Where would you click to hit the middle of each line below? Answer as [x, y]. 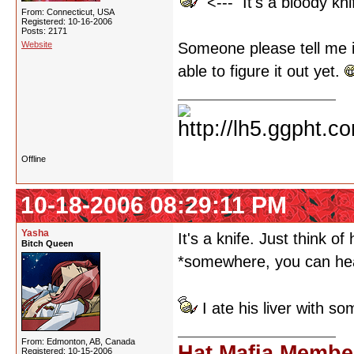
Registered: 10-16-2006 [67, 21]
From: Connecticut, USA [68, 12]
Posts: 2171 [44, 31]
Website [37, 44]
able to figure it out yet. [261, 71]
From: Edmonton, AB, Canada [78, 341]
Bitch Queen [47, 243]
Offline [34, 159]
